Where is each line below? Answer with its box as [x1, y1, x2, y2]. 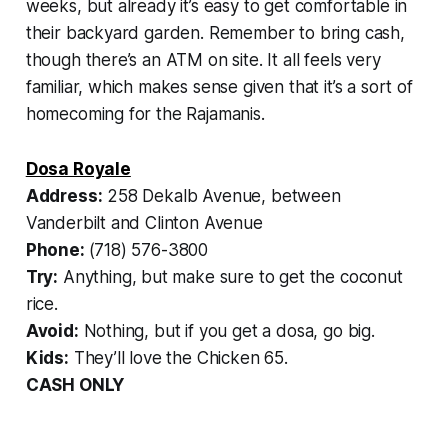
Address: [25, 186, 103, 207]
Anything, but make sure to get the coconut [58, 267, 403, 288]
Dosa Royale [25, 159, 131, 180]
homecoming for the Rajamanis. [25, 104, 265, 125]
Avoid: [25, 321, 79, 342]
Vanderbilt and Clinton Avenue [25, 213, 263, 234]
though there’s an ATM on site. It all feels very [25, 50, 381, 71]
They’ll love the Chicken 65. [68, 348, 288, 369]
